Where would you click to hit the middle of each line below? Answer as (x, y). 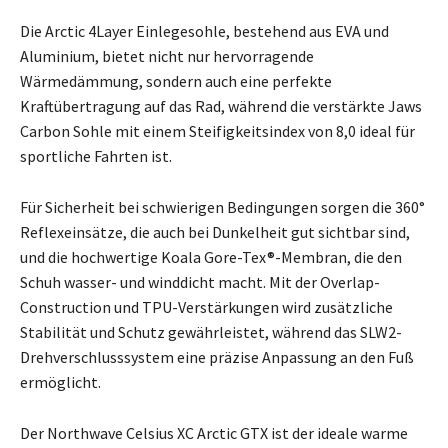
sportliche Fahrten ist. (96, 156)
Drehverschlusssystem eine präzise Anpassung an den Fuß (217, 357)
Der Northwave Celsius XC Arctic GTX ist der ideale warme (214, 433)
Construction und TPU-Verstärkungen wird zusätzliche (206, 307)
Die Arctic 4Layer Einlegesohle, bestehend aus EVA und (204, 31)
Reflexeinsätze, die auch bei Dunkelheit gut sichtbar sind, (215, 232)
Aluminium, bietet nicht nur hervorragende (167, 56)
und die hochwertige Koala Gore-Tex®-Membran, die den (211, 257)
